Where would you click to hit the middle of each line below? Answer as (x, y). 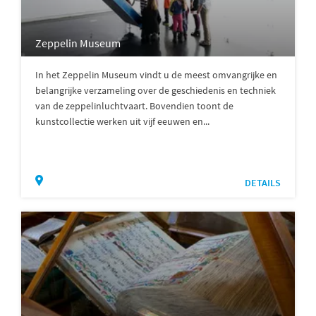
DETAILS (263, 183)
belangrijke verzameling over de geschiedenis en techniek (156, 91)
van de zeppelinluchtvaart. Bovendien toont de (134, 106)
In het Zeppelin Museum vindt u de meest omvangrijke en (156, 75)
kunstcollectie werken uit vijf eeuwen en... (122, 122)
